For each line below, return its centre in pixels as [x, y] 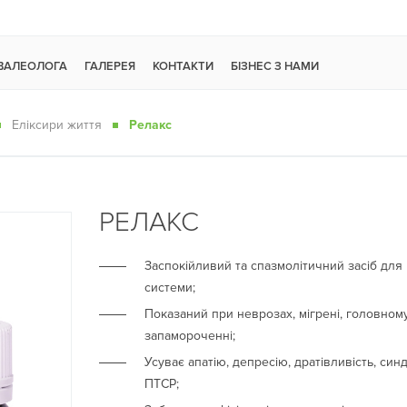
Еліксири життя [57, 125]
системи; [170, 288]
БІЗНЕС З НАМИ [275, 66]
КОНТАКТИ [183, 66]
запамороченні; [190, 336]
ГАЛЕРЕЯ [110, 66]
